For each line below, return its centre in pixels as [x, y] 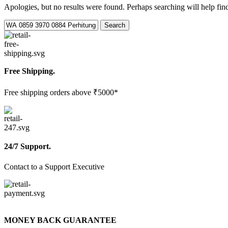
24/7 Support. [27, 147]
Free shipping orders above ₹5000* [61, 93]
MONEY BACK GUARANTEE [60, 220]
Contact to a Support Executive [54, 166]
